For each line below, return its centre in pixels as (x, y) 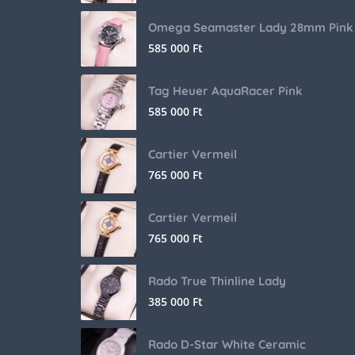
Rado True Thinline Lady (217, 281)
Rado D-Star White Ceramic (227, 345)
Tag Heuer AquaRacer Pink (225, 91)
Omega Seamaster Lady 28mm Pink (251, 28)
